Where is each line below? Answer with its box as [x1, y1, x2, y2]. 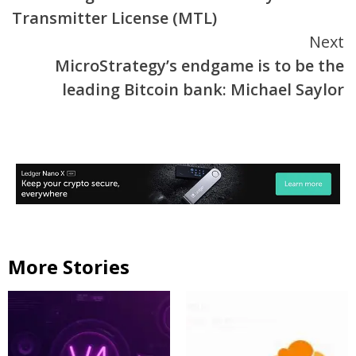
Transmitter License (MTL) [12, 7, 217, 29]
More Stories [8, 253, 130, 280]
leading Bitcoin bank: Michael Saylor [62, 79, 344, 101]
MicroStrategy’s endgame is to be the [55, 55, 344, 77]
